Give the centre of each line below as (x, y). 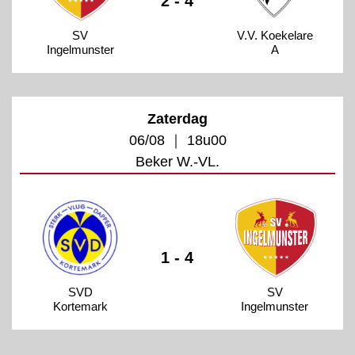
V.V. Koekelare (275, 35)
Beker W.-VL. (177, 161)
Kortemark (80, 306)
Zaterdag (177, 118)
